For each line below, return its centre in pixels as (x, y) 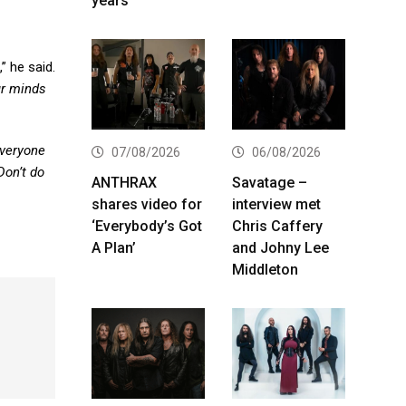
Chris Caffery (277, 226)
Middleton (265, 269)
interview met (276, 204)
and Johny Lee (280, 247)
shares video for (147, 204)
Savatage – (270, 182)
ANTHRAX (124, 182)
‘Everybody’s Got (147, 226)
